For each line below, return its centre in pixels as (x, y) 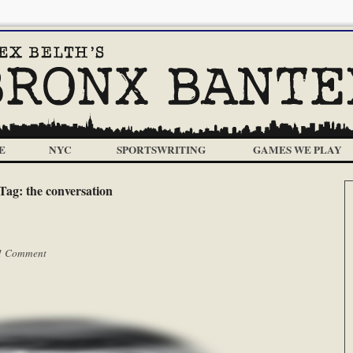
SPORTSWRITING (161, 150)
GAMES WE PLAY (297, 150)
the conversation (69, 190)
